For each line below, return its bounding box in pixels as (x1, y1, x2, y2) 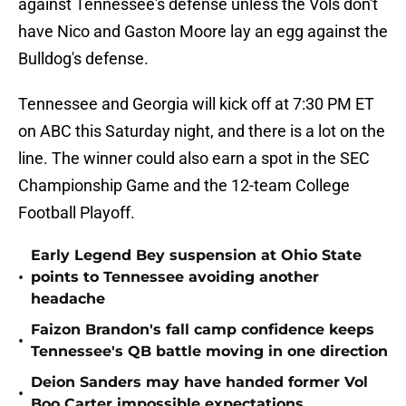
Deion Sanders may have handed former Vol (31, 373, 368, 391)
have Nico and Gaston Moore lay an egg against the (18, 22, 388, 42)
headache (31, 290, 105, 308)
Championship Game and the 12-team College (18, 176, 350, 196)
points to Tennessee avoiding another (31, 268, 319, 286)
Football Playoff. (18, 203, 135, 223)
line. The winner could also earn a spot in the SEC (18, 149, 370, 169)
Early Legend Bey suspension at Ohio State (31, 246, 362, 265)
